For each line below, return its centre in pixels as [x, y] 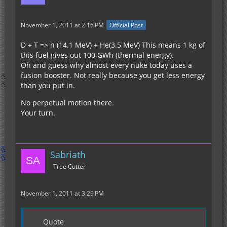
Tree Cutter [69, 167]
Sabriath [68, 155]
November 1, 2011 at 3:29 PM [62, 194]
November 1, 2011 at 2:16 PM [62, 25]
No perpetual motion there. [67, 103]
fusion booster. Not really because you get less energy [113, 75]
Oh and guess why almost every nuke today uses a [106, 65]
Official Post [126, 25]
